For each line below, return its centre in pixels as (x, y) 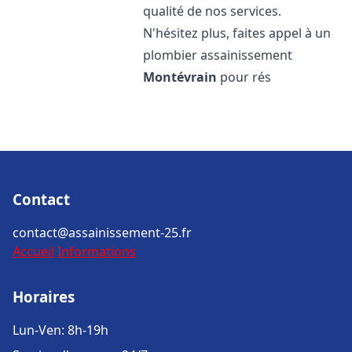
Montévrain (180, 77)
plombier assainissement (218, 55)
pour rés (244, 77)
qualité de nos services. (213, 11)
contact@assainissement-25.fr (102, 233)
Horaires (44, 297)
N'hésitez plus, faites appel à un (237, 33)
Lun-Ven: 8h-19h (60, 330)
